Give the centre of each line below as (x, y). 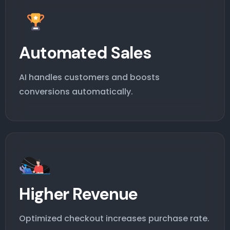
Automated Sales (85, 53)
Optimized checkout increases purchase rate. (114, 218)
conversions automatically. (76, 91)
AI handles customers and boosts (89, 77)
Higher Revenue (79, 194)
